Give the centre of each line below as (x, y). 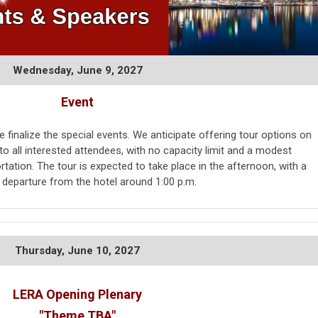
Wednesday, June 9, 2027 (77, 71)
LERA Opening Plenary (77, 295)
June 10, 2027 (104, 251)
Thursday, (41, 251)
